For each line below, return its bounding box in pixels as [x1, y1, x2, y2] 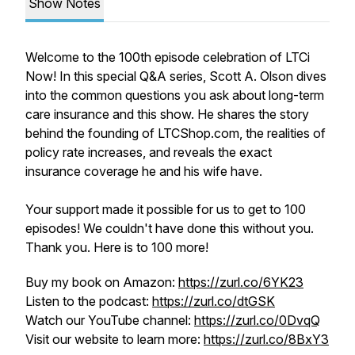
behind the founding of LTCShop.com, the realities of [25, 125, 326, 141]
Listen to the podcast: [25, 293, 152, 309]
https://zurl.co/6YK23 [178, 274, 303, 290]
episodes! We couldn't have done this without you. [25, 220, 314, 236]
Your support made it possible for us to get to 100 [25, 201, 306, 217]
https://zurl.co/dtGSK [152, 293, 275, 309]
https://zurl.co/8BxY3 [204, 331, 329, 347]
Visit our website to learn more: [25, 331, 204, 347]
